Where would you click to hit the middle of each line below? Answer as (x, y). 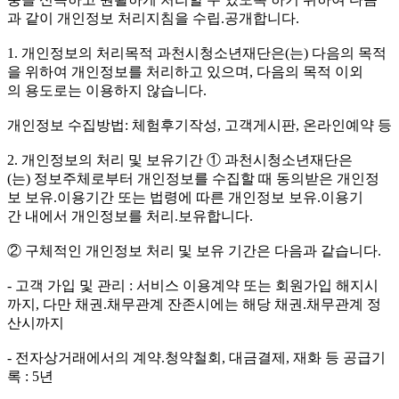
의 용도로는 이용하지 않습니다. (107, 91)
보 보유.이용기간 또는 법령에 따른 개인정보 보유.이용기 (185, 198)
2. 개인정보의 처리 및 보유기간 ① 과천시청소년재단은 (180, 160)
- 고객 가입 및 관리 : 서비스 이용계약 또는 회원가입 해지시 (193, 286)
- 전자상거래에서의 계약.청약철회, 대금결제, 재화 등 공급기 (196, 358)
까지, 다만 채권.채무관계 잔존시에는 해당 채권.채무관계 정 (194, 305)
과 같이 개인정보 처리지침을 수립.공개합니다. (153, 19)
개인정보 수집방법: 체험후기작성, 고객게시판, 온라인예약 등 (199, 126)
